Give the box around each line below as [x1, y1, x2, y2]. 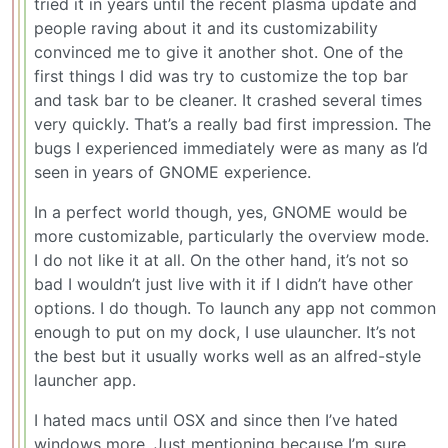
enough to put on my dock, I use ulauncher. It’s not [34, 322, 416, 343]
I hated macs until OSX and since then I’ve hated [34, 410, 398, 431]
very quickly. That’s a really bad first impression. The [34, 114, 431, 135]
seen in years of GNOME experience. [34, 162, 311, 183]
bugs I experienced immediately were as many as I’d [34, 138, 428, 159]
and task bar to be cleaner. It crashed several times [34, 90, 422, 111]
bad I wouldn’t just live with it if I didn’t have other [34, 274, 413, 295]
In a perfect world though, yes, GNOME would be [34, 202, 407, 223]
